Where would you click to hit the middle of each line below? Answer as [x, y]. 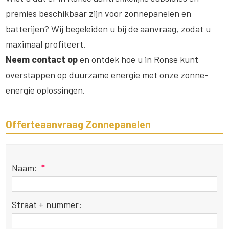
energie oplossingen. [46, 90]
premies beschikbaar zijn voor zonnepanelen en [99, 13]
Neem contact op [42, 59]
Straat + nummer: [47, 204]
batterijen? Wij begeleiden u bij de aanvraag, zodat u [108, 28]
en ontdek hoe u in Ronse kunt [138, 59]
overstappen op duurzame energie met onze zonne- [107, 74]
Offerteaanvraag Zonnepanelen [78, 124]
